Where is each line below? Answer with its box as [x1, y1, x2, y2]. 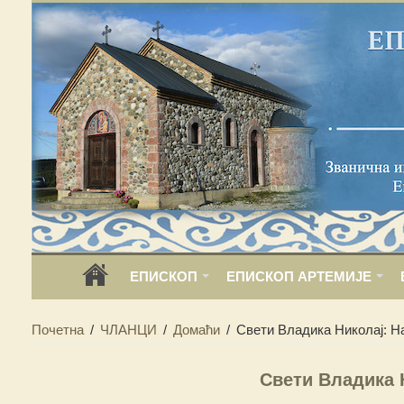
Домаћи [172, 322, 220, 337]
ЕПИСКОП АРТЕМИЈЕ [225, 269, 372, 284]
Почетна [31, 322, 84, 337]
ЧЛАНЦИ [99, 322, 157, 337]
